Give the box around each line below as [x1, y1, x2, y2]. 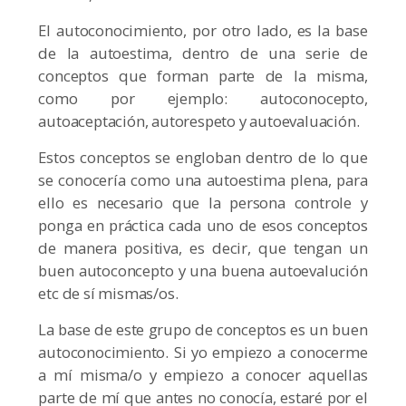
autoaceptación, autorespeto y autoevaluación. [38, 111, 360, 132]
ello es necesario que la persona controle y [38, 192, 368, 214]
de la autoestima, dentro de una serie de [38, 43, 368, 64]
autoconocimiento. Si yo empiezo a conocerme [38, 342, 368, 363]
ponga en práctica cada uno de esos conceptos [38, 215, 368, 237]
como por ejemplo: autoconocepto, [38, 88, 368, 110]
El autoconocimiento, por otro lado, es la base [38, 20, 368, 42]
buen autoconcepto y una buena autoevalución [38, 260, 368, 282]
